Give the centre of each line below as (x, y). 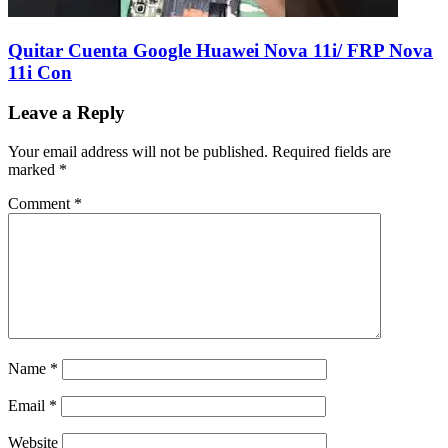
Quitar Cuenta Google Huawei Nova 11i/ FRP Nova (220, 50)
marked (33, 169)
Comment (41, 203)
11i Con (40, 72)
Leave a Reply (66, 113)
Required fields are (331, 151)
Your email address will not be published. (138, 151)
